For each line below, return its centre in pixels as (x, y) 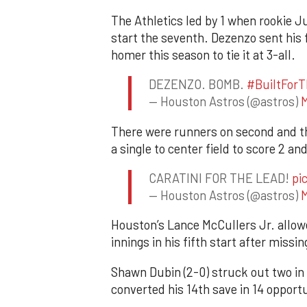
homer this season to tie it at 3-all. (203, 54)
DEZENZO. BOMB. (198, 85)
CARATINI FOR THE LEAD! (220, 178)
